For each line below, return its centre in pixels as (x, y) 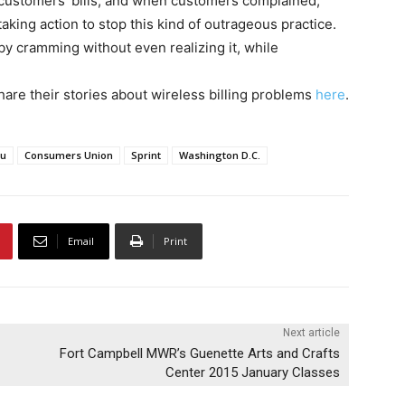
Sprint (146, 155)
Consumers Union (69, 155)
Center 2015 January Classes (252, 373)
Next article (311, 333)
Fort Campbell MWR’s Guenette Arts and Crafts (199, 354)
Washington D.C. (220, 155)
